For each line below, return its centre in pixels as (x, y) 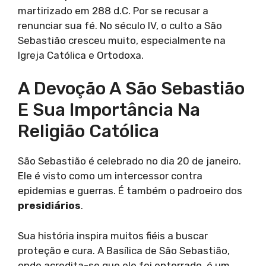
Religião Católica (88, 131)
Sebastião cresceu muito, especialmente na (122, 40)
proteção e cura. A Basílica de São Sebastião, (124, 250)
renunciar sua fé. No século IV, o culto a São (120, 25)
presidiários (49, 205)
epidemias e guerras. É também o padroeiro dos (130, 191)
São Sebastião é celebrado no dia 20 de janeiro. (129, 161)
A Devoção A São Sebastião (131, 88)
